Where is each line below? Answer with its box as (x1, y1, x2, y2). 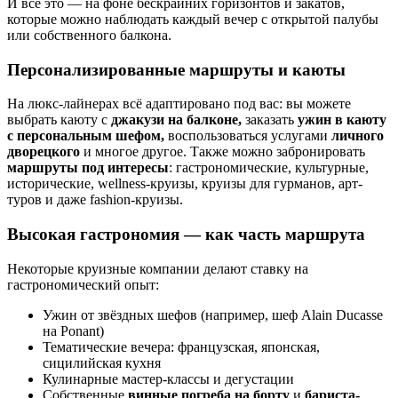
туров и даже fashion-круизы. (7, 192, 183, 208)
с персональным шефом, (7, 128, 168, 144)
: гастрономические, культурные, (169, 160, 369, 176)
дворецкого (7, 144, 84, 160)
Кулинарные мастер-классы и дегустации (43, 370, 294, 386)
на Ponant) (43, 322, 104, 338)
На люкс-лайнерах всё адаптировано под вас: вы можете (7, 96, 351, 112)
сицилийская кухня (43, 354, 161, 370)
